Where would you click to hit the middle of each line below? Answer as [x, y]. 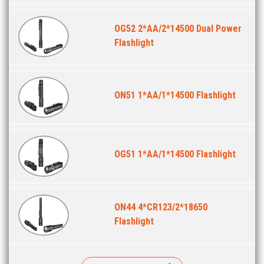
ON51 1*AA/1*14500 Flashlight [175, 95]
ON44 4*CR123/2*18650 [161, 207]
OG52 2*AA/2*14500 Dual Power [178, 28]
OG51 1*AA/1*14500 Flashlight [175, 154]
